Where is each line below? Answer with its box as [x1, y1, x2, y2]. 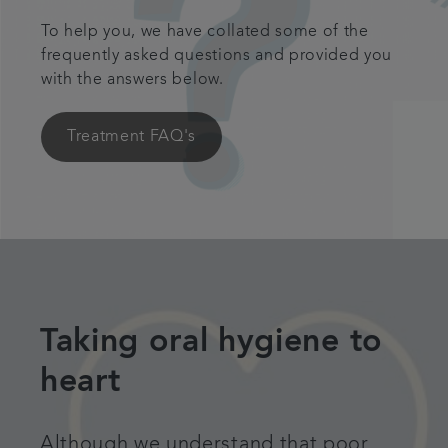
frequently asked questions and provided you [41, 48, 393, 64]
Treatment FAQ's [67, 129, 197, 145]
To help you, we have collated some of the [41, 24, 369, 40]
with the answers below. [41, 72, 224, 88]
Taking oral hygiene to [40, 327, 383, 359]
